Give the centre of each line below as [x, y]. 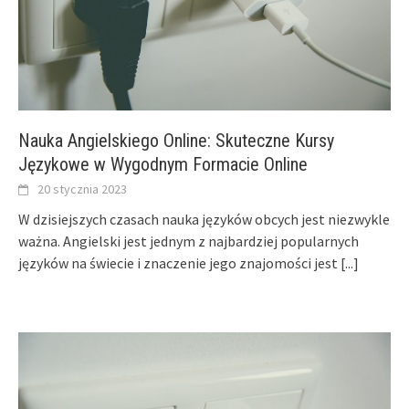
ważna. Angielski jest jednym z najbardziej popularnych [189, 241]
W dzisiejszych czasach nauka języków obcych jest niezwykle [204, 219]
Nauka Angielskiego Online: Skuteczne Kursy [176, 140]
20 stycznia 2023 [82, 189]
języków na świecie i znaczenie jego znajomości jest [179, 262]
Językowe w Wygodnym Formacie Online [163, 164]
